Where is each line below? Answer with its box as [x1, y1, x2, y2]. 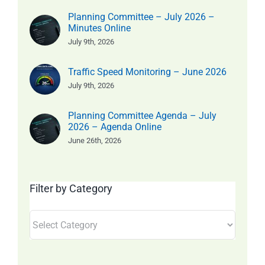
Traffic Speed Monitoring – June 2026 [68, 66, 227, 78]
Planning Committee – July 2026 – [68, 11, 215, 23]
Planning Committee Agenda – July [68, 110, 216, 122]
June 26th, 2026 [68, 136, 121, 146]
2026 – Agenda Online [68, 121, 161, 133]
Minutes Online [68, 22, 131, 34]
